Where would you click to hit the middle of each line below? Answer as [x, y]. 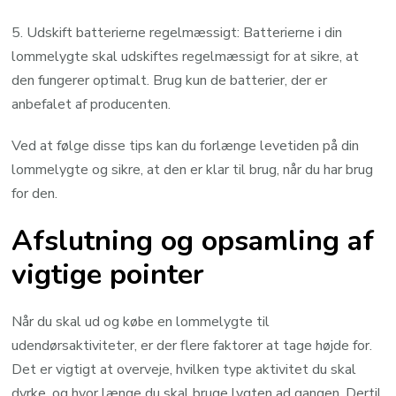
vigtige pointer [108, 274]
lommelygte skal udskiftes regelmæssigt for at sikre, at [186, 56]
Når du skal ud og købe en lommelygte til [141, 322]
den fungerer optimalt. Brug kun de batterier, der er [170, 80]
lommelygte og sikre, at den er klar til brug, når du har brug [193, 169]
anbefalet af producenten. [91, 104]
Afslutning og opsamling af [193, 240]
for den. [35, 193]
